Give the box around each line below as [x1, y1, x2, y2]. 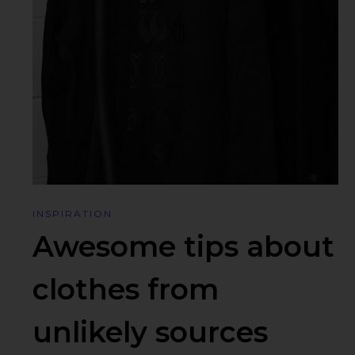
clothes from [32, 272, 219, 307]
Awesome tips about [32, 229, 335, 265]
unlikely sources [32, 315, 269, 350]
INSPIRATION [32, 208, 113, 220]
